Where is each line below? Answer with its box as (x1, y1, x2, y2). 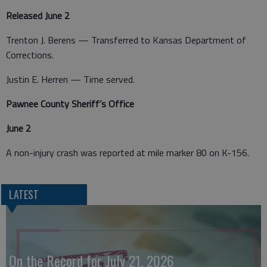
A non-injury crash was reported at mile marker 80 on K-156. (6, 145, 249, 160)
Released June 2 (6, 8, 70, 23)
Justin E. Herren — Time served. (6, 72, 135, 86)
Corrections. (6, 47, 54, 62)
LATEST (8, 186, 39, 202)
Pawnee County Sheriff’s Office (6, 96, 134, 111)
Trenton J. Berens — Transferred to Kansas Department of (6, 32, 246, 47)
